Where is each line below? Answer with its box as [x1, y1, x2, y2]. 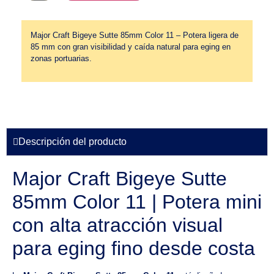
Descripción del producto [18, 136, 127, 147]
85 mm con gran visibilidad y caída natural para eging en [31, 42, 231, 51]
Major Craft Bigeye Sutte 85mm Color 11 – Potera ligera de [31, 30, 239, 40]
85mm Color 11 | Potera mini [12, 191, 262, 213]
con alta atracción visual [12, 214, 223, 237]
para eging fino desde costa [12, 237, 255, 260]
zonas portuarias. [31, 53, 92, 63]
